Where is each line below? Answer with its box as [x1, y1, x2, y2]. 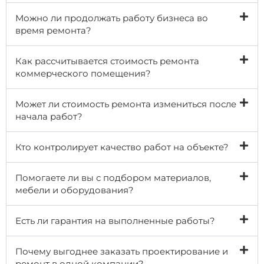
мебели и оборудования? [15, 184, 134, 196]
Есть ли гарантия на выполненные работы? [15, 214, 215, 226]
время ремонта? [15, 24, 91, 36]
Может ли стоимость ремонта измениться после [15, 98, 236, 110]
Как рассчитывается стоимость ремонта [15, 55, 199, 67]
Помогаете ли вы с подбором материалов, [15, 171, 211, 183]
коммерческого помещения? [15, 67, 151, 79]
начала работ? [15, 110, 82, 122]
